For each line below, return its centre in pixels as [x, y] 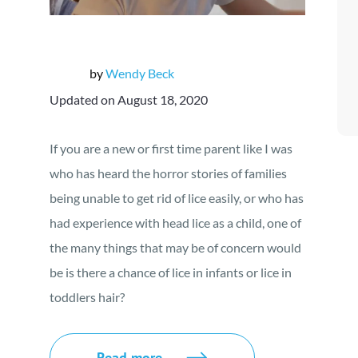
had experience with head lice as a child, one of [175, 223]
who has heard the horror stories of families [168, 173]
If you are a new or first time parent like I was [171, 148]
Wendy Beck [140, 73]
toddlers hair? [87, 297]
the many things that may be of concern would [175, 247]
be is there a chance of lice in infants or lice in [171, 272]
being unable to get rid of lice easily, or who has [177, 198]
